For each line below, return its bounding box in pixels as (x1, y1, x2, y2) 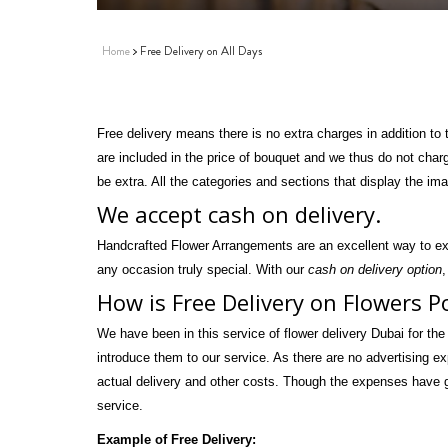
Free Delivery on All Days (140, 41, 262, 60)
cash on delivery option (308, 261, 442, 277)
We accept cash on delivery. (97, 198, 381, 229)
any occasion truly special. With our (97, 261, 308, 277)
